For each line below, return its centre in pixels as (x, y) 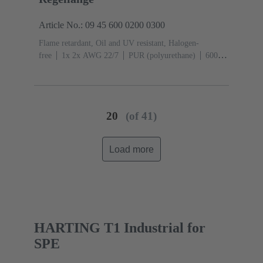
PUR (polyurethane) (162, 56)
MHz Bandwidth (66, 68)
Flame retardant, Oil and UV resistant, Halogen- (119, 43)
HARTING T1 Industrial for (120, 227)
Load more (131, 149)
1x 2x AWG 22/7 (90, 56)
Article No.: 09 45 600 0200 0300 (102, 25)
